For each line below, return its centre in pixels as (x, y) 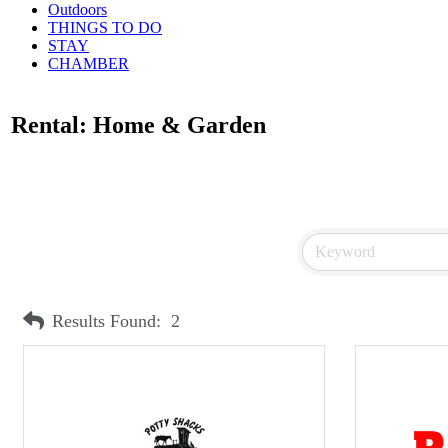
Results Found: (106, 321)
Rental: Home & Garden (138, 124)
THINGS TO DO (105, 27)
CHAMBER (88, 63)
